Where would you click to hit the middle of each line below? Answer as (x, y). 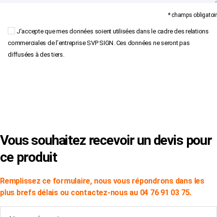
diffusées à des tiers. (36, 54)
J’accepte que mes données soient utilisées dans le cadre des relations (112, 31)
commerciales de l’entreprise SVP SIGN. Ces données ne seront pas (99, 43)
